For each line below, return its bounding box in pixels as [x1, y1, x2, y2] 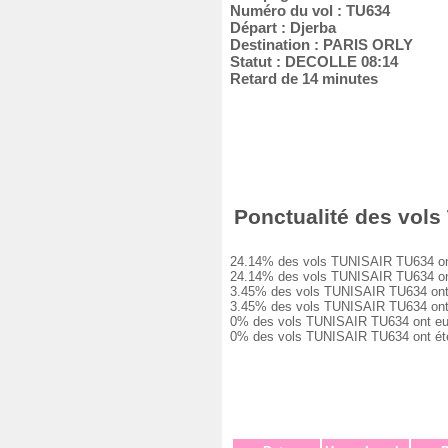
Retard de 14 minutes [222, 70, 378, 87]
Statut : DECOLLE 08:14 [222, 53, 398, 70]
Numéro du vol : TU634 [222, 2, 390, 19]
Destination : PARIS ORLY [222, 36, 413, 53]
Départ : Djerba [222, 19, 336, 36]
